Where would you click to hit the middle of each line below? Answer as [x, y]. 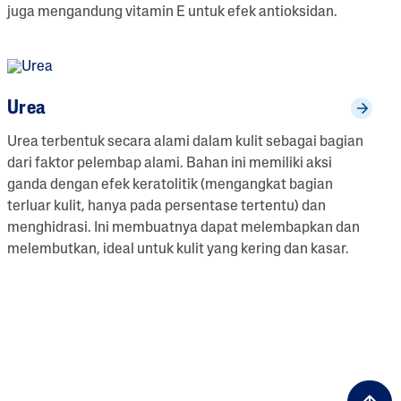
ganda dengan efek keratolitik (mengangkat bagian [171, 185]
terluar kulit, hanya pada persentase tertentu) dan [167, 206]
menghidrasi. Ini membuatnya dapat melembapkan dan [184, 228]
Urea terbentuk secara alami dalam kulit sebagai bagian [186, 142]
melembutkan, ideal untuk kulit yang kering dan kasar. [179, 249]
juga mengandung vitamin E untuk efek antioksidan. [173, 12]
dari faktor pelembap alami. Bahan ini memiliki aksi [170, 163]
